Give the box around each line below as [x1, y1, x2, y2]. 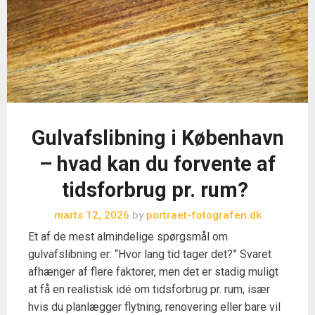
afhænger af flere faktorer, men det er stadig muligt [28, 265, 278, 279]
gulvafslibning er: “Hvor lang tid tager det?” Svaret [28, 247, 271, 262]
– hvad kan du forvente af [39, 152, 276, 176]
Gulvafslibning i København [31, 126, 284, 150]
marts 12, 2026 [53, 209, 129, 222]
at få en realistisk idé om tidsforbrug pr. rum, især [28, 283, 270, 297]
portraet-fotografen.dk [143, 209, 262, 222]
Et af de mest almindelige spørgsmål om [28, 230, 228, 244]
